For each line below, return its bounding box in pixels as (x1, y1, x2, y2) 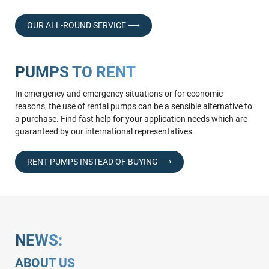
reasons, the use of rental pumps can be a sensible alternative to (14, 101, 252, 112)
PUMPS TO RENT (14, 62, 136, 81)
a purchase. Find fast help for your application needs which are (14, 114, 247, 124)
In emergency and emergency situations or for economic (14, 89, 223, 99)
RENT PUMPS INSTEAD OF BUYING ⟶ (26, 157, 172, 167)
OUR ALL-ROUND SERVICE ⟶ (26, 20, 140, 30)
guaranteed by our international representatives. (14, 127, 195, 137)
